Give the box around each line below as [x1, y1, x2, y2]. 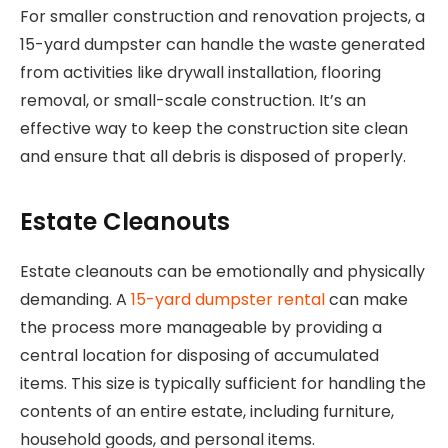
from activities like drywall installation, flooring [20, 61, 381, 85]
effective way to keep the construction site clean [20, 117, 408, 141]
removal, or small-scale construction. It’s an [20, 89, 366, 113]
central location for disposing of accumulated [20, 343, 379, 367]
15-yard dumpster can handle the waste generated [20, 33, 425, 57]
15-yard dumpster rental [131, 287, 325, 311]
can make [325, 287, 408, 311]
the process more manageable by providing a [20, 315, 382, 339]
